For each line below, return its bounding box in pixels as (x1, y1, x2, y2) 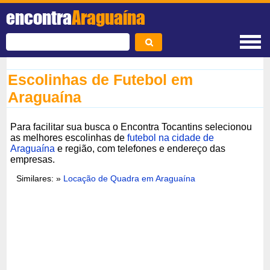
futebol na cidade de (127, 132, 215, 143)
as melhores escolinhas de (10, 132, 128, 143)
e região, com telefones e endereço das (55, 143, 226, 154)
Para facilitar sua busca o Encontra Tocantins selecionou (10, 121, 253, 132)
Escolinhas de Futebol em (8, 71, 193, 88)
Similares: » (16, 173, 64, 183)
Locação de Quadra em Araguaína (63, 173, 196, 183)
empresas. (10, 154, 55, 165)
